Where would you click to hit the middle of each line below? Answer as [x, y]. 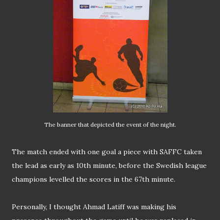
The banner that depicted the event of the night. [110, 125]
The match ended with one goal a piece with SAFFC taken [107, 152]
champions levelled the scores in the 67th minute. [94, 179]
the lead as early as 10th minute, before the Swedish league [109, 166]
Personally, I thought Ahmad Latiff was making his [94, 207]
